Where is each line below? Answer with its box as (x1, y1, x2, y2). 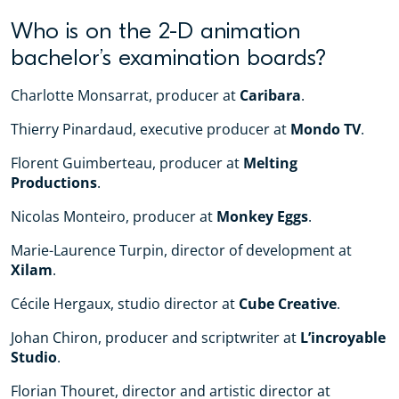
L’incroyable (300, 328, 386, 347)
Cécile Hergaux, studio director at (11, 294, 239, 313)
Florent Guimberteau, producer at (11, 153, 243, 173)
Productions (11, 173, 97, 192)
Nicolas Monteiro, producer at (11, 207, 216, 226)
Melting (243, 153, 297, 173)
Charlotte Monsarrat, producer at (11, 85, 240, 105)
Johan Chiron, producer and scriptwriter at (11, 328, 300, 347)
